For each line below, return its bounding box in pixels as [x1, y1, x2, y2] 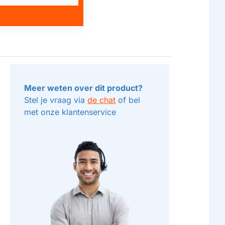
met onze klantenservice [24, 107, 117, 118]
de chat [87, 95, 116, 105]
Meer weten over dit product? [24, 83, 143, 93]
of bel [116, 95, 141, 105]
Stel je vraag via [24, 95, 88, 105]
